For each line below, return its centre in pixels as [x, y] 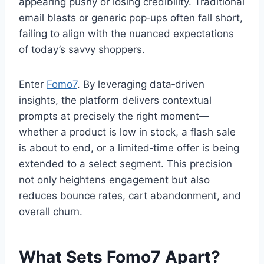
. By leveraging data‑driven [141, 85]
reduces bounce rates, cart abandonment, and [130, 196]
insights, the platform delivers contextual [115, 100]
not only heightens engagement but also [114, 180]
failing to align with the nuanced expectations [126, 34]
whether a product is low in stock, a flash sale [127, 132]
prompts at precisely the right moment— [114, 116]
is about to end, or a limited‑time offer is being [129, 148]
